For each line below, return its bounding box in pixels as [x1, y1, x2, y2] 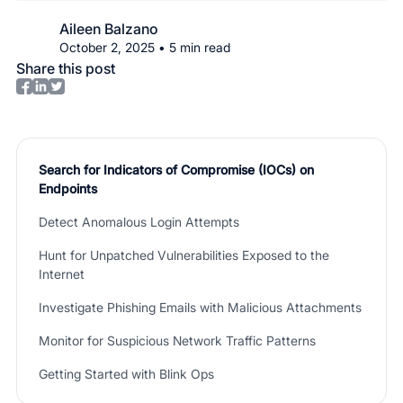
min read [176, 39, 230, 55]
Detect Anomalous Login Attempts [39, 214, 239, 229]
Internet [39, 266, 85, 282]
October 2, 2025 [59, 39, 155, 55]
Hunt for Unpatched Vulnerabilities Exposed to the [39, 247, 329, 263]
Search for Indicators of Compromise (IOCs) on [39, 162, 314, 177]
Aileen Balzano [59, 19, 158, 38]
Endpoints [39, 181, 97, 196]
